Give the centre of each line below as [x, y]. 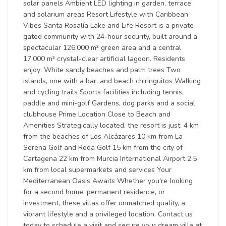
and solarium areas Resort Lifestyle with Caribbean [106, 14]
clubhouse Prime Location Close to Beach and [97, 114]
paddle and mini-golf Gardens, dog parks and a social [109, 103]
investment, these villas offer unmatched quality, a [104, 203]
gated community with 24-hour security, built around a [110, 37]
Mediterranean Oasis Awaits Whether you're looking [108, 181]
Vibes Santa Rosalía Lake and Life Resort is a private [108, 25]
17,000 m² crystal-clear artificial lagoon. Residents [104, 59]
